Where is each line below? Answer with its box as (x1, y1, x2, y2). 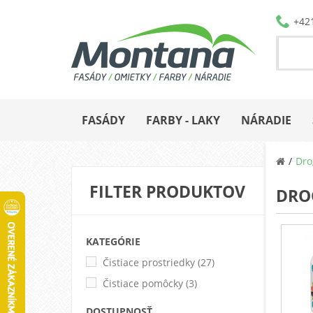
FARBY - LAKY (146, 112, 220, 128)
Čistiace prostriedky (103, 255, 195, 269)
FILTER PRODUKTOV (89, 180, 245, 203)
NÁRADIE (241, 112, 291, 128)
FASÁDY (82, 112, 125, 128)
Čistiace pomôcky (103, 276, 183, 290)
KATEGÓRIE (86, 234, 140, 248)
